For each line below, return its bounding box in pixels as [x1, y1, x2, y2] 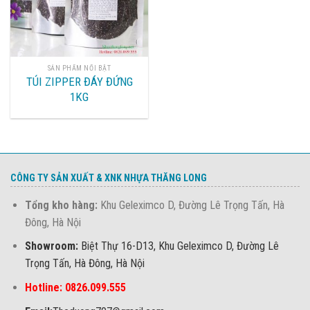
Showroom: [24, 239, 81, 253]
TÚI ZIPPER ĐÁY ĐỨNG [26, 74, 133, 89]
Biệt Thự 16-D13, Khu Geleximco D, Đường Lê [80, 239, 279, 253]
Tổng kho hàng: [24, 198, 98, 212]
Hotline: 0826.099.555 [24, 281, 126, 295]
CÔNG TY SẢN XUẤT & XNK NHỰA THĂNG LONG [10, 172, 207, 184]
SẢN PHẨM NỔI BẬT [47, 64, 111, 72]
